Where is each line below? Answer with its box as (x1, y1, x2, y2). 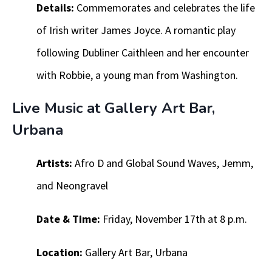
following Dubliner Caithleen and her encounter (36, 46, 249, 60)
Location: (36, 245, 83, 260)
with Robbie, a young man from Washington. (36, 68, 238, 83)
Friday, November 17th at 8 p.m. (100, 212, 247, 226)
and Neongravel (36, 178, 108, 193)
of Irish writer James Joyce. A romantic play (36, 23, 236, 38)
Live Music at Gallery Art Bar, (12, 98, 215, 118)
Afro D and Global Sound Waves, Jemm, (72, 156, 253, 171)
